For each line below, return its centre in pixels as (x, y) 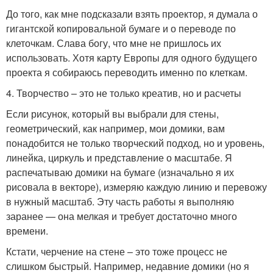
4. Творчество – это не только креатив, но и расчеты (124, 93)
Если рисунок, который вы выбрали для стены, (112, 114)
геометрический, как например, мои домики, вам (115, 128)
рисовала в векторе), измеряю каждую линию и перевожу (136, 187)
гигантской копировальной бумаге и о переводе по (121, 28)
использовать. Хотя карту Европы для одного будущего (132, 58)
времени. (27, 231)
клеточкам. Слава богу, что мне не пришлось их (114, 43)
